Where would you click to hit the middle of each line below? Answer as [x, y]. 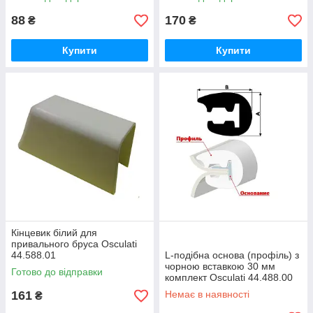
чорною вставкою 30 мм [220, 266]
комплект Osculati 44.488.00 [229, 277]
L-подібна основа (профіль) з [232, 255]
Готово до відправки [57, 272]
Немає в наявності [207, 294]
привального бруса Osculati [74, 244]
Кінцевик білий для [54, 233]
